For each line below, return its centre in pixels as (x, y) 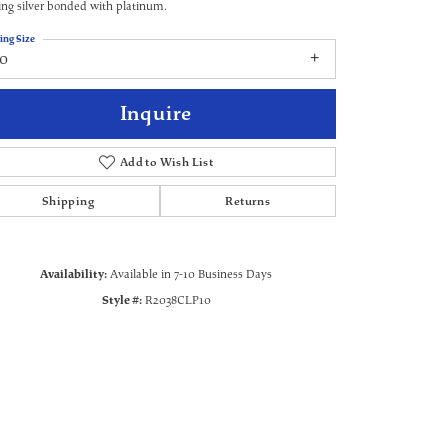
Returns (248, 201)
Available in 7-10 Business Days (191, 274)
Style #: (121, 300)
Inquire (156, 114)
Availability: (73, 274)
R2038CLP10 (177, 300)
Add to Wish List (166, 162)
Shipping (67, 201)
